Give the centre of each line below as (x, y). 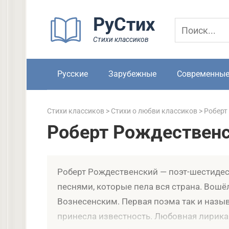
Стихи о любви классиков (154, 111)
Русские (73, 74)
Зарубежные (132, 74)
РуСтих (124, 25)
